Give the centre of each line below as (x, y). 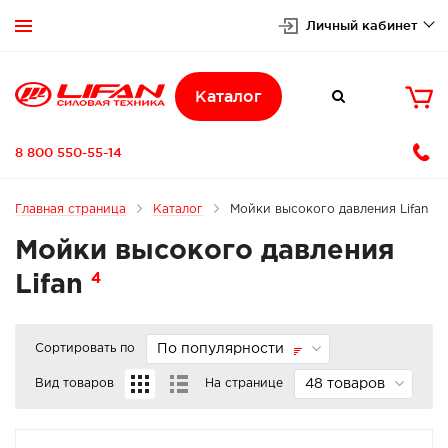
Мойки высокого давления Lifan (329, 209)
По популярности (220, 349)
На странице (244, 383)
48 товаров (345, 384)
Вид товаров (74, 383)
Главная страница (70, 209)
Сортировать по (85, 348)
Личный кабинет (362, 25)
